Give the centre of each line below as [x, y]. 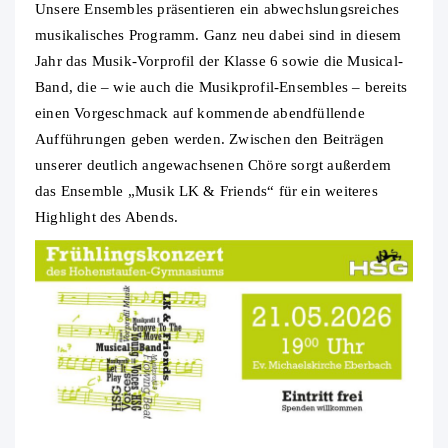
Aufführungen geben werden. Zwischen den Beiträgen [210, 139]
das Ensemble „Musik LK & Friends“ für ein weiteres [206, 191]
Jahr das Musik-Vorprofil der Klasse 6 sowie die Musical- [219, 61]
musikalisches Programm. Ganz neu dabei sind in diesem [218, 35]
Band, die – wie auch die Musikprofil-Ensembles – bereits [221, 87]
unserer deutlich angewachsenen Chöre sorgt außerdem [213, 165]
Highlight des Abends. [107, 217]
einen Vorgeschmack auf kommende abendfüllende [200, 113]
